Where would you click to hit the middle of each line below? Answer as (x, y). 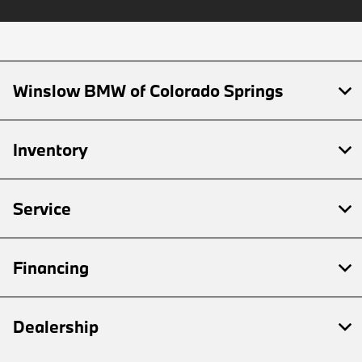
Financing (51, 268)
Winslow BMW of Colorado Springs (148, 91)
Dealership (56, 327)
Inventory (51, 150)
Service (42, 209)
